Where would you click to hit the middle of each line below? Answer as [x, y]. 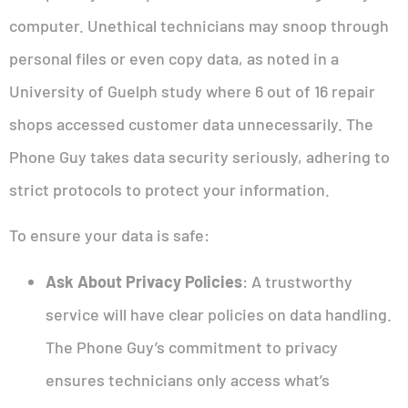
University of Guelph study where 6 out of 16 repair [192, 91]
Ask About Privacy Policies [144, 281]
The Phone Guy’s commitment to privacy [192, 347]
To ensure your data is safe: [109, 235]
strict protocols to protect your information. [169, 189]
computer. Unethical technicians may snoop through [199, 25]
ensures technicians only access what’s [188, 379]
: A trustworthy [297, 281]
